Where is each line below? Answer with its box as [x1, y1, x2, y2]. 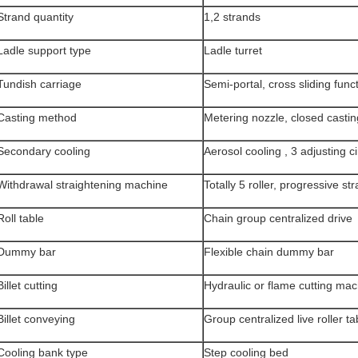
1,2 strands [204, 10, 261, 23]
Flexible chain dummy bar [204, 245, 334, 258]
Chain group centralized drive [204, 212, 352, 225]
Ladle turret [204, 44, 262, 57]
